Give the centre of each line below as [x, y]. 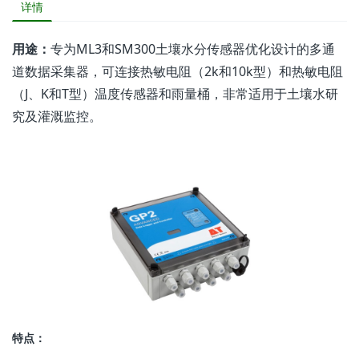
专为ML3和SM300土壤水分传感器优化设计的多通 [193, 49]
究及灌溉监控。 [57, 116]
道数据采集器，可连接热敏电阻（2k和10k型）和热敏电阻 [177, 71]
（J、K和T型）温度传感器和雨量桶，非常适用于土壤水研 [175, 94]
